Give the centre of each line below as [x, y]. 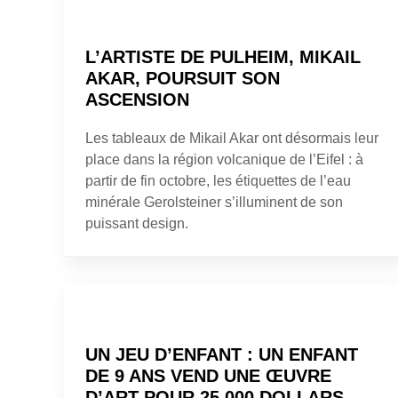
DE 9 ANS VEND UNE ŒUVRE [208, 375]
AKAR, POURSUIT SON [183, 78]
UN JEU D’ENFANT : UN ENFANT [222, 354]
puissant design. [137, 223]
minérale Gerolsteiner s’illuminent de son [214, 202]
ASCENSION [137, 99]
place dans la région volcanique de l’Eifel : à [224, 159]
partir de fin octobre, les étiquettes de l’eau [218, 180]
